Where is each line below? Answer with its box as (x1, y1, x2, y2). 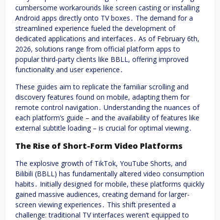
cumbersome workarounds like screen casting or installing (15, 3, 199, 13)
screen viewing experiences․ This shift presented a (15, 200, 176, 210)
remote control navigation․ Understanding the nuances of (15, 103, 199, 112)
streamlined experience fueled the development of (15, 24, 175, 33)
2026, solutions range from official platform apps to (15, 44, 180, 54)
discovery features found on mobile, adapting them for (15, 92, 190, 102)
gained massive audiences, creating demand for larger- (15, 190, 190, 199)
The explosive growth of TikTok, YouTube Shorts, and (15, 159, 187, 168)
